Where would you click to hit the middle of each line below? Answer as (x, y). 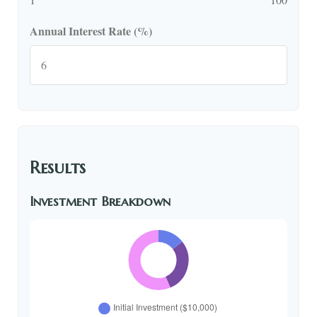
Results (58, 168)
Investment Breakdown (100, 202)
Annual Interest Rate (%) (91, 31)
